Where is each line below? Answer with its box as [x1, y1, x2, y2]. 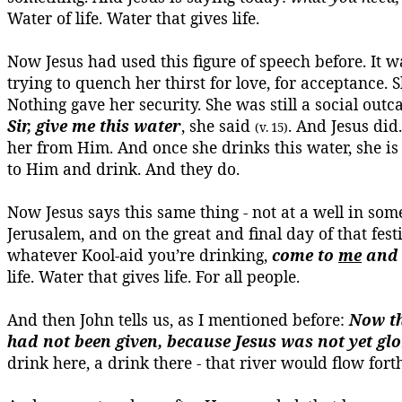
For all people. [196, 266, 300, 287]
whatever [7, 244, 82, 266]
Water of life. [7, 7, 102, 29]
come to [272, 244, 338, 266]
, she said [181, 115, 255, 136]
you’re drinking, [144, 244, 272, 266]
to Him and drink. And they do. [7, 158, 240, 179]
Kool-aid [82, 244, 144, 266]
